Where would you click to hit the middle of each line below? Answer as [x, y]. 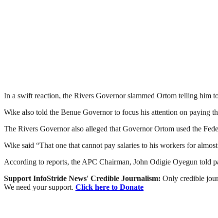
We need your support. [40, 187]
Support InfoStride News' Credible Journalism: [83, 178]
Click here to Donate [109, 187]
